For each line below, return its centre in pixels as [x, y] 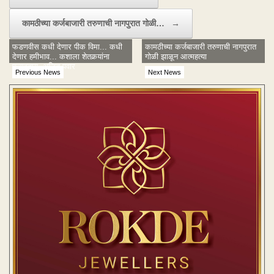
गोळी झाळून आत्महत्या [176, 56]
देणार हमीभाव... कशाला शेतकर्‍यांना [61, 56]
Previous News [38, 72]
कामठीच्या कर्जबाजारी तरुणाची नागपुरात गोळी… [94, 23]
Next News [165, 72]
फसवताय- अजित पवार [44, 66]
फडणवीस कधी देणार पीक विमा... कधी [67, 46]
